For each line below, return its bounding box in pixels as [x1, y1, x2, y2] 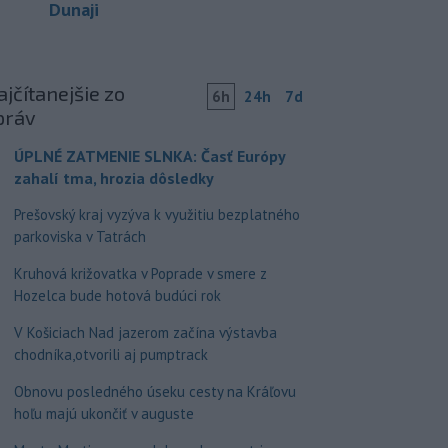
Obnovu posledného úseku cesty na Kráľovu [13, 381, 296, 401]
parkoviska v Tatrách [13, 226, 146, 246]
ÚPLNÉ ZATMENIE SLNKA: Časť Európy [13, 145, 285, 166]
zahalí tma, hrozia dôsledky [13, 167, 214, 188]
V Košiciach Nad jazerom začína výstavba [13, 322, 277, 342]
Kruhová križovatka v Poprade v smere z [13, 263, 267, 283]
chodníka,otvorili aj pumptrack [13, 344, 208, 364]
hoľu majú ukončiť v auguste [13, 403, 194, 423]
